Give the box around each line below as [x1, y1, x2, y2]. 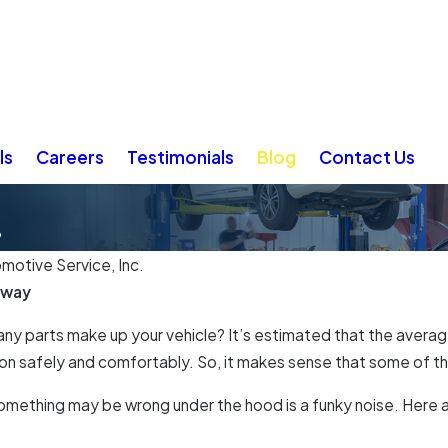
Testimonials [127, 145, 234, 168]
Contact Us [319, 145, 415, 168]
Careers [36, 145, 104, 168]
